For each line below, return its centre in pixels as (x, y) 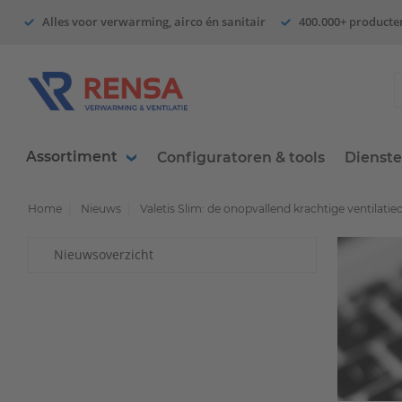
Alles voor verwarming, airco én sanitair (154, 22)
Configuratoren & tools (240, 158)
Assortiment (71, 157)
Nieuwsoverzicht (103, 255)
